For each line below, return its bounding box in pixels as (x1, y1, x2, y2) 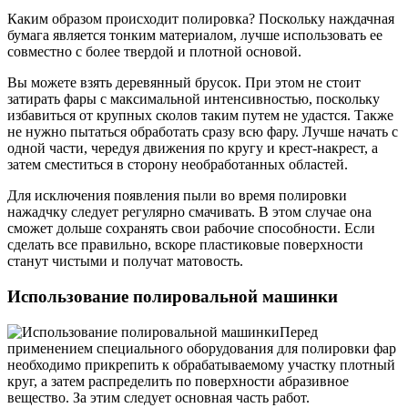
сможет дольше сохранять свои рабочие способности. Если (7, 220, 375, 237)
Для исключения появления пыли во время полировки (7, 188, 347, 204)
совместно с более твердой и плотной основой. (7, 44, 301, 60)
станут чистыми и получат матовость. (7, 253, 243, 270)
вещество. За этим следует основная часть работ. (7, 389, 310, 405)
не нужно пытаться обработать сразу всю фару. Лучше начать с (7, 124, 398, 140)
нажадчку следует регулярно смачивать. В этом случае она (7, 204, 372, 220)
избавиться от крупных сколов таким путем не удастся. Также (7, 107, 393, 124)
